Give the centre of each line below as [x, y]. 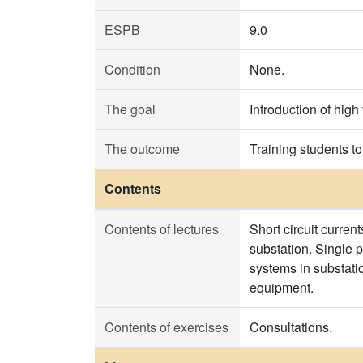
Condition [132, 69]
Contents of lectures [162, 229]
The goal [130, 109]
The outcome [142, 149]
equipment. [282, 287]
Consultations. [291, 327]
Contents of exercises [167, 327]
